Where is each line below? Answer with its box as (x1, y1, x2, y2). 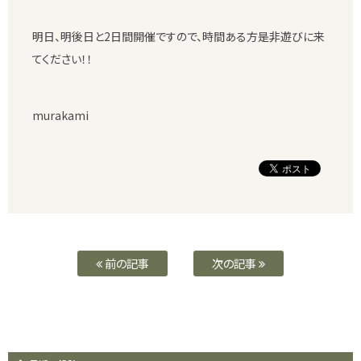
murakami (32, 106, 89, 123)
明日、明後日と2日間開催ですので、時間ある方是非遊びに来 (32, 27, 325, 44)
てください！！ (32, 50, 93, 67)
